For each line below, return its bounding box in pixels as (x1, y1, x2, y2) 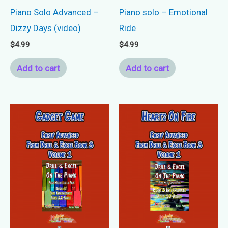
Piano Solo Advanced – (10, 7, 99, 17)
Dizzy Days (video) (10, 22, 81, 33)
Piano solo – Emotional (119, 7, 208, 17)
